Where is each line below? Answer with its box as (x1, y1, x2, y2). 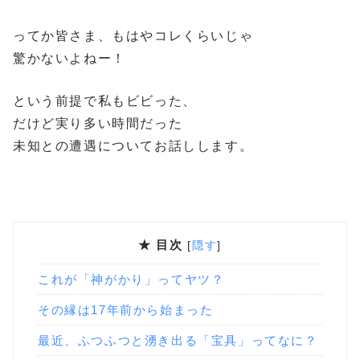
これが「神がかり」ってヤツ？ (38, 272, 225, 286)
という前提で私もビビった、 (13, 94, 197, 108)
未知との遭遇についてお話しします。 (13, 139, 254, 153)
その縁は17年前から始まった (38, 302, 214, 317)
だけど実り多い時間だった (13, 117, 183, 131)
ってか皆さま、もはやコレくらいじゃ (13, 28, 254, 43)
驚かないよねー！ (13, 51, 126, 65)
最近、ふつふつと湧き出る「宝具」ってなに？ (38, 333, 318, 347)
